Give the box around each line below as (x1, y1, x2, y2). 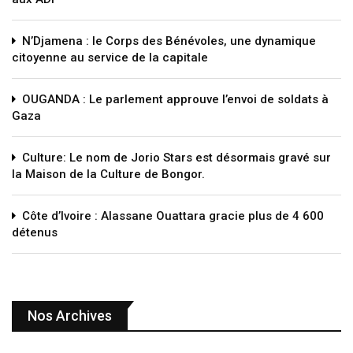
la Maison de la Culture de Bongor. (12, 166, 205, 181)
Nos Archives (28, 307, 112, 324)
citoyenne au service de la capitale (12, 50, 208, 65)
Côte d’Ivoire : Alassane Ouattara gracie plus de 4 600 (22, 208, 324, 223)
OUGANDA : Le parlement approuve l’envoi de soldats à (22, 91, 329, 106)
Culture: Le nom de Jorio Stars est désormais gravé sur (22, 150, 331, 165)
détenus (12, 225, 58, 240)
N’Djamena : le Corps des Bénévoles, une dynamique (22, 33, 316, 48)
